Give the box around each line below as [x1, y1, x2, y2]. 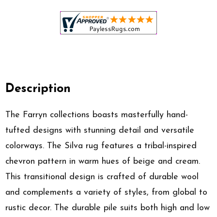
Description [5, 83, 71, 95]
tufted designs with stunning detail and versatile [5, 125, 195, 135]
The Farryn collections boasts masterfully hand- [5, 110, 188, 120]
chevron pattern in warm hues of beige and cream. [5, 156, 201, 166]
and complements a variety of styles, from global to [5, 187, 208, 197]
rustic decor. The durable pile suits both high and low [5, 203, 210, 213]
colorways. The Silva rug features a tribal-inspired [5, 141, 197, 151]
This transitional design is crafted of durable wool [5, 172, 199, 182]
